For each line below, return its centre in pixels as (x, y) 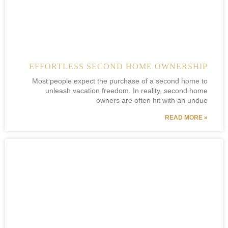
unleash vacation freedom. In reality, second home (126, 91)
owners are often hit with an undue (152, 100)
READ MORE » (186, 118)
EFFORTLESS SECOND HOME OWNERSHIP (118, 66)
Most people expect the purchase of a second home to (120, 81)
